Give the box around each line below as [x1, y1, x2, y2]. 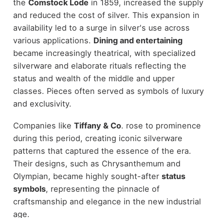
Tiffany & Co [73, 120, 121, 130]
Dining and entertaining [93, 36, 182, 46]
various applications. [13, 36, 93, 46]
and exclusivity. [13, 99, 72, 109]
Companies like [13, 120, 74, 130]
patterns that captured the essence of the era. [13, 145, 191, 156]
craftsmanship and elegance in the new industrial [13, 196, 201, 206]
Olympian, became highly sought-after [13, 171, 162, 181]
